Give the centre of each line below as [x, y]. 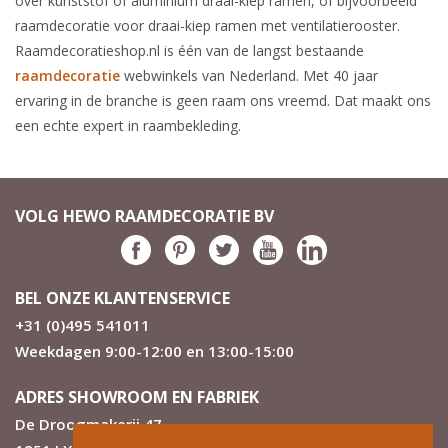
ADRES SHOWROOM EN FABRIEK [137, 397]
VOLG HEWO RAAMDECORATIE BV [144, 216]
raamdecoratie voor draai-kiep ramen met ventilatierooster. [207, 26]
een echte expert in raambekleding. [128, 126]
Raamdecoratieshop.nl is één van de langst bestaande [189, 51]
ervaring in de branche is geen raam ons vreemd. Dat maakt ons [223, 101]
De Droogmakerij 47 [88, 424]
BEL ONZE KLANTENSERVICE [122, 298]
